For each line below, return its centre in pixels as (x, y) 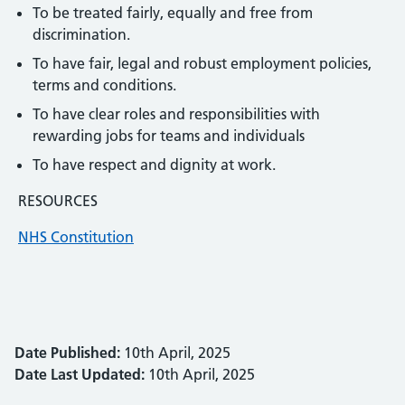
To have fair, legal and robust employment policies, (202, 63)
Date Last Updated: (80, 374)
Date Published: (67, 353)
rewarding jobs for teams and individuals (169, 136)
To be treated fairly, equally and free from (173, 13)
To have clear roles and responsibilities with (176, 114)
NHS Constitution (76, 237)
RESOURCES (56, 201)
